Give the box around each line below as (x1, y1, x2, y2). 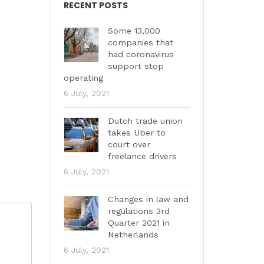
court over (107, 140, 150, 149)
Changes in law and (107, 194, 189, 204)
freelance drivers (107, 151, 177, 161)
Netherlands (107, 230, 159, 239)
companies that (107, 38, 173, 47)
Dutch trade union (107, 116, 183, 126)
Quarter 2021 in (107, 218, 170, 227)
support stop (107, 61, 164, 71)
